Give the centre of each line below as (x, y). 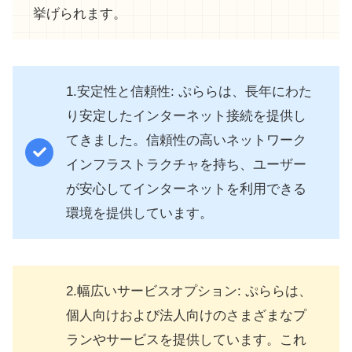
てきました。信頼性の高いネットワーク (186, 141)
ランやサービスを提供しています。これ (186, 340)
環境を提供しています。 (139, 214)
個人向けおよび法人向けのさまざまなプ (186, 316)
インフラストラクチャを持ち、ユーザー (186, 165)
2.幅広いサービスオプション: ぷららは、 (189, 291)
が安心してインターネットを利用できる (186, 189)
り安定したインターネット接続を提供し (186, 116)
